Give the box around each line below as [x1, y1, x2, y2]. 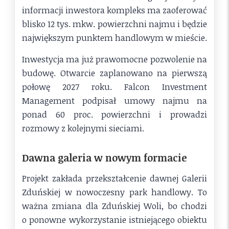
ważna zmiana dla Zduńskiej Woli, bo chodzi [22, 199, 207, 212]
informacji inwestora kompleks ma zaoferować [22, 4, 207, 16]
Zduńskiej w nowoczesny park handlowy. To [22, 186, 207, 198]
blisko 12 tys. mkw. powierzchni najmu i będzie [22, 17, 207, 30]
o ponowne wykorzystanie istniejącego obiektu [22, 213, 207, 225]
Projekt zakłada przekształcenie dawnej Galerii [22, 172, 207, 184]
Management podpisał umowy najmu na [22, 94, 207, 106]
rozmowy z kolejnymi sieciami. [22, 122, 144, 134]
